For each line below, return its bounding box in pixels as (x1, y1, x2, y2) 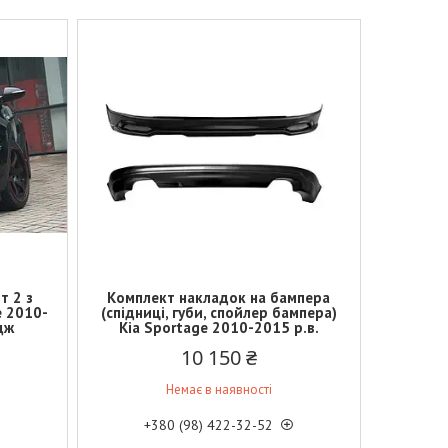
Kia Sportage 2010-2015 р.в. (118, 318, 319, 337)
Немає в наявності (165, 381, 272, 398)
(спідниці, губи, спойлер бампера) (100, 303, 337, 322)
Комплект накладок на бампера (107, 288, 331, 307)
